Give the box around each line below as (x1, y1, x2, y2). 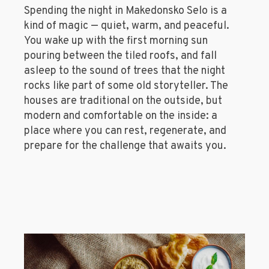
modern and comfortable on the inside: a (24, 109, 217, 123)
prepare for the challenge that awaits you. (24, 139, 226, 153)
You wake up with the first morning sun (24, 34, 208, 48)
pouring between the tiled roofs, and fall (24, 49, 217, 63)
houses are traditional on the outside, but (24, 94, 222, 108)
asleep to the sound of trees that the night (24, 64, 225, 78)
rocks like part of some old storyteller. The (24, 79, 228, 93)
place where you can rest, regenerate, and (24, 124, 226, 138)
